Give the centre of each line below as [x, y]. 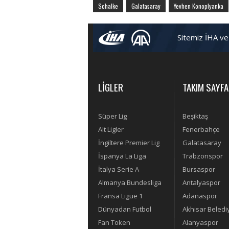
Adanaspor [200, 196]
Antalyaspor [201, 183]
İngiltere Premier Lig [129, 143]
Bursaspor [199, 169]
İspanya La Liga [122, 156]
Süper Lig [112, 116]
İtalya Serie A [119, 169]
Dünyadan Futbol [125, 209]
